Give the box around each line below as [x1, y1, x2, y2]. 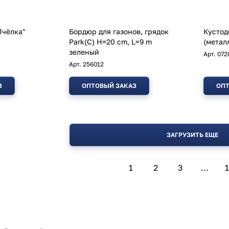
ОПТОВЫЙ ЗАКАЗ [82, 82, 136, 90]
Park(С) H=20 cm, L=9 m [69, 37, 152, 47]
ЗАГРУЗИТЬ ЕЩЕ [166, 131, 218, 139]
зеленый [69, 48, 99, 57]
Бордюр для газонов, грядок [69, 27, 169, 36]
